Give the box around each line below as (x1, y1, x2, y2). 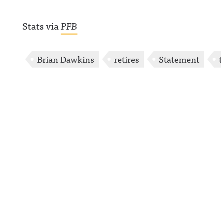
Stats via (22, 17, 61, 34)
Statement (159, 52, 199, 66)
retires (114, 52, 139, 66)
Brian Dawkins (37, 52, 94, 66)
